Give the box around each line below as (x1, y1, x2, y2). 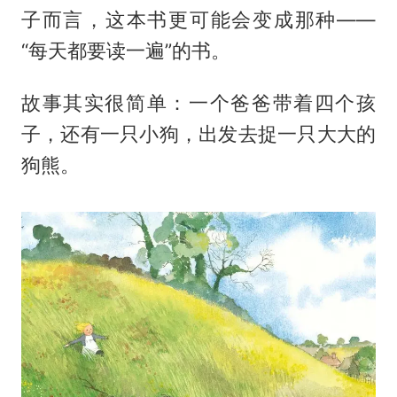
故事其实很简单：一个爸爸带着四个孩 (20, 91, 377, 115)
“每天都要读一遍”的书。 (20, 39, 230, 63)
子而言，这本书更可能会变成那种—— (20, 8, 377, 32)
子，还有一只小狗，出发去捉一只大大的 (20, 122, 377, 146)
